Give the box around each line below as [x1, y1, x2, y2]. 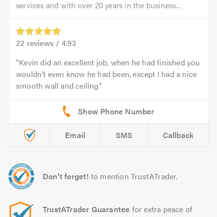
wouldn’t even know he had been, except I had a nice [16, 68, 197, 80]
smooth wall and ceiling [16, 80, 99, 92]
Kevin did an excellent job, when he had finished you [19, 57, 200, 68]
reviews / [25, 37, 62, 49]
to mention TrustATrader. [91, 170, 178, 182]
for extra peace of [130, 203, 193, 215]
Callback [162, 129, 194, 141]
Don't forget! [43, 170, 89, 182]
